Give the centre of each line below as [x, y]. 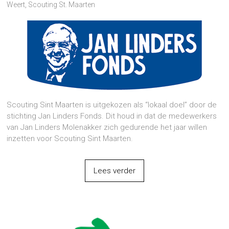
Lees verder [114, 170]
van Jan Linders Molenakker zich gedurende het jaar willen [107, 127]
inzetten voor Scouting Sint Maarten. [70, 138]
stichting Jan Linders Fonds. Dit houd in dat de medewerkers [112, 116]
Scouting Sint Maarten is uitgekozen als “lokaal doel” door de [112, 105]
